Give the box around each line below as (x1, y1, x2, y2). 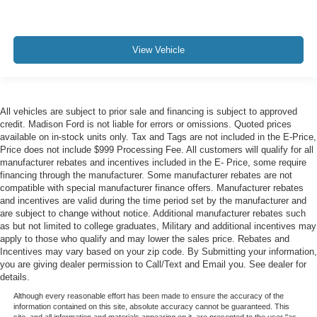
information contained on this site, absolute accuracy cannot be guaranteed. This (13, 302, 289, 311)
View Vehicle (132, 45, 185, 56)
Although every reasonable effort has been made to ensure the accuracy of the (13, 292, 284, 301)
